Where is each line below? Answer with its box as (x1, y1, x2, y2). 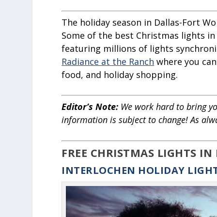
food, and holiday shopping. (62, 68, 178, 80)
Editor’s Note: (62, 101, 121, 113)
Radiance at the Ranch (62, 55, 155, 67)
